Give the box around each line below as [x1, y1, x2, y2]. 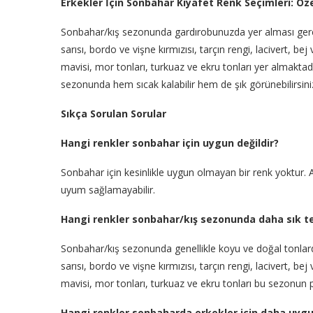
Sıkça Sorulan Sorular [61, 106, 166, 120]
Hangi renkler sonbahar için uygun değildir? [61, 136, 279, 150]
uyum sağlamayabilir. [61, 182, 155, 196]
